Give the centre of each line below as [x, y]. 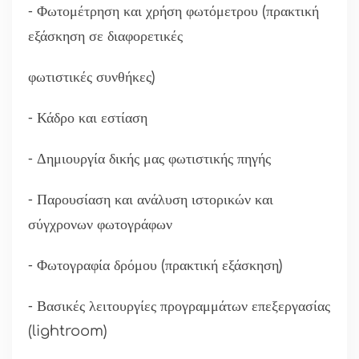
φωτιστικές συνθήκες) [92, 77]
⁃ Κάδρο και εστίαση [88, 118]
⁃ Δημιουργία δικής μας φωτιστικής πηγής [149, 159]
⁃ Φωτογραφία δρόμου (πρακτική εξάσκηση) [155, 266]
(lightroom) [68, 331]
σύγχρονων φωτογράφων [102, 225]
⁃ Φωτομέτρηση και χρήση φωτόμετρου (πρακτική [173, 12]
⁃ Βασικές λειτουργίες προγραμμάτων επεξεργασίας [179, 307]
